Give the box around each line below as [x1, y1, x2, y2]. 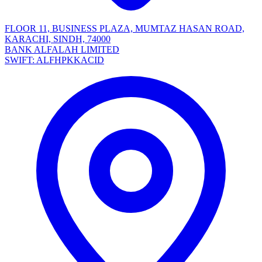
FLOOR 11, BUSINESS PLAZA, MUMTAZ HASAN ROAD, [5, 23, 244, 34]
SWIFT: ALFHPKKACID [5, 55, 104, 65]
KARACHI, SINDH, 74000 [5, 34, 111, 44]
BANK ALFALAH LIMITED [5, 44, 119, 55]
